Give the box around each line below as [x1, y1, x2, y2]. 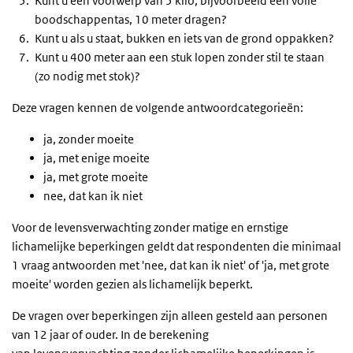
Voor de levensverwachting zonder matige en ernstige [12, 220, 288, 235]
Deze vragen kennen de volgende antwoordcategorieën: [12, 100, 303, 115]
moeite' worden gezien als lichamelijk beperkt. [12, 277, 253, 292]
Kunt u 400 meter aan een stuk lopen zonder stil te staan [35, 50, 325, 65]
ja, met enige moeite [43, 150, 150, 165]
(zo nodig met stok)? [35, 69, 140, 84]
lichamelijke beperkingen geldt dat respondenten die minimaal [12, 239, 341, 254]
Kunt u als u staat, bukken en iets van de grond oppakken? [35, 31, 334, 46]
